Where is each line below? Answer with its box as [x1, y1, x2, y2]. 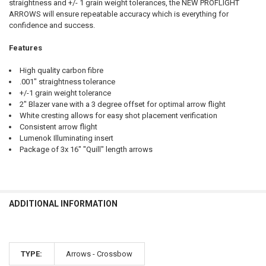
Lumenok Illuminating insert [19, 134, 113, 143]
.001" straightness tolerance [19, 77, 115, 87]
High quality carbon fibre [19, 66, 103, 75]
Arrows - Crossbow [66, 249, 133, 258]
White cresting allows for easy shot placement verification [19, 111, 217, 121]
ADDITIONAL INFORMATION [8, 198, 118, 208]
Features [8, 43, 42, 52]
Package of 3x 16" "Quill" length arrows [19, 145, 153, 154]
